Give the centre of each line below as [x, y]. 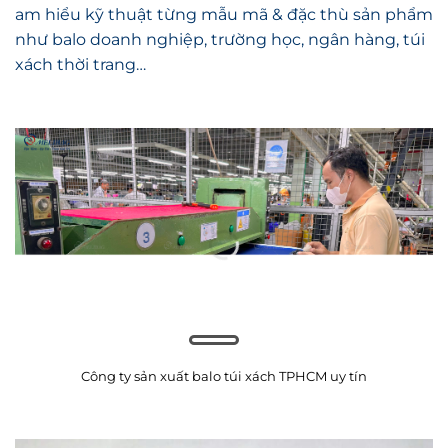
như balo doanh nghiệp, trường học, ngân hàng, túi [220, 19]
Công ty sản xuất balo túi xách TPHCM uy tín [224, 356]
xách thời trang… [80, 44]
